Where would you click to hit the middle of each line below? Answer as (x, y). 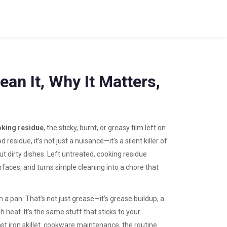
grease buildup (134, 199)
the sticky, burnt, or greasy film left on (106, 128)
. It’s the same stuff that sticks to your (81, 212)
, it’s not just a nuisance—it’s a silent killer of (99, 141)
